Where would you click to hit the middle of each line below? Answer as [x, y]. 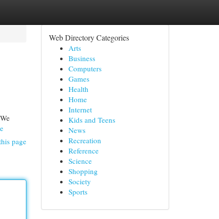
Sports [78, 192]
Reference [83, 151]
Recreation [85, 140]
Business [82, 58]
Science [80, 161]
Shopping [83, 171]
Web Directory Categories [89, 37]
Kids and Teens [92, 120]
